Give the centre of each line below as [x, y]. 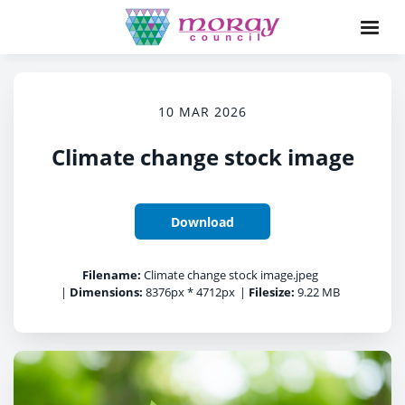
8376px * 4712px [189, 292]
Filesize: [272, 292]
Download [202, 221]
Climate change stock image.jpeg [230, 275]
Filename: [112, 275]
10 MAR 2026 [202, 112]
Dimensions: [106, 292]
